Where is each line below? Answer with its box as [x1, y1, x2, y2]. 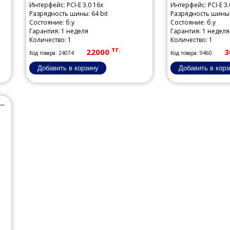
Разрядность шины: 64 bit [29, 9, 108, 18]
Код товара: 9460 [170, 49, 212, 56]
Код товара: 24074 [29, 49, 74, 56]
